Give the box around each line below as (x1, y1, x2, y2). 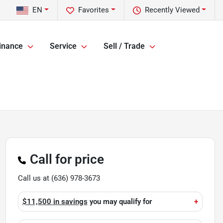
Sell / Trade (104, 41, 145, 51)
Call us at (17, 174, 51, 183)
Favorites (78, 5, 110, 14)
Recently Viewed (145, 5, 200, 14)
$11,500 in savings (22, 197, 88, 206)
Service (50, 41, 77, 51)
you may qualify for (87, 197, 152, 206)
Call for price (29, 152, 104, 167)
